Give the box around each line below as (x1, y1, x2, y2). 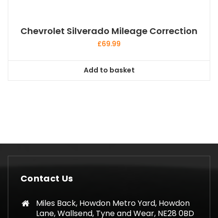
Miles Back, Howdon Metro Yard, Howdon (36, 197, 190, 209)
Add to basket (83, 65, 135, 75)
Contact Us (20, 172, 73, 184)
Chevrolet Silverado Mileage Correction (20, 24, 198, 37)
